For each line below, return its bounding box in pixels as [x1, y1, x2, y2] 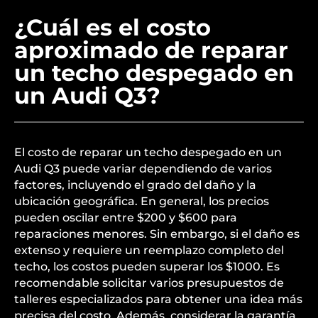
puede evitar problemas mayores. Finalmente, [14, 2, 282, 16]
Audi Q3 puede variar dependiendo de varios [14, 248, 272, 262]
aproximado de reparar [14, 123, 288, 150]
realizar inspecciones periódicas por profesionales [14, 18, 300, 32]
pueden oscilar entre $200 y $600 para [14, 297, 237, 311]
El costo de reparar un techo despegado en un [14, 232, 282, 246]
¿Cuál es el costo [14, 100, 211, 128]
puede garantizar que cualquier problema [14, 35, 257, 48]
